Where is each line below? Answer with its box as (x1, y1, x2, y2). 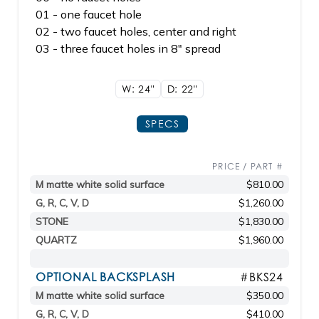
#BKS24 (240, 270, 283, 284)
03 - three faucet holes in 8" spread (36, 41, 221, 56)
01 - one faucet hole (36, 7, 142, 21)
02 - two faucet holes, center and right (36, 24, 236, 38)
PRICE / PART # (212, 161, 283, 172)
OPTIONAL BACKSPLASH (36, 270, 176, 284)
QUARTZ (36, 234, 77, 246)
